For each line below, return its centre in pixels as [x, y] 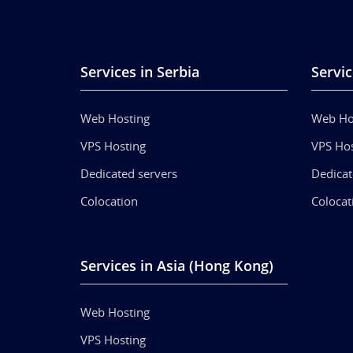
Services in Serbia [140, 71]
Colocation [109, 201]
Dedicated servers [129, 173]
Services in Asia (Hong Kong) [177, 265]
